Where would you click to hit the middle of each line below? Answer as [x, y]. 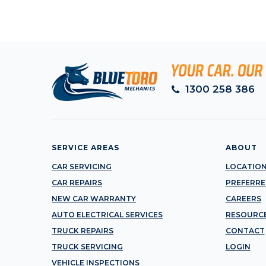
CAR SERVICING [82, 166]
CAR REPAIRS [77, 182]
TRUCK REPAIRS [83, 230]
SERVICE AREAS [85, 147]
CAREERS [243, 198]
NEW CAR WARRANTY [94, 198]
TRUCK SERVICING [87, 246]
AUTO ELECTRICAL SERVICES [107, 214]
